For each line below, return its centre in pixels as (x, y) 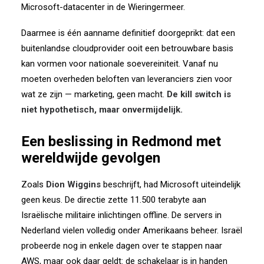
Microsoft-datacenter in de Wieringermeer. (103, 7)
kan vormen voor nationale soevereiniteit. (101, 64)
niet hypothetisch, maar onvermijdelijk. (102, 110)
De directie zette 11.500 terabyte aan (136, 200)
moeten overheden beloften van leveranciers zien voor (127, 79)
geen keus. (42, 200)
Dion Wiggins (73, 184)
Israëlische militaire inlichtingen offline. (95, 215)
